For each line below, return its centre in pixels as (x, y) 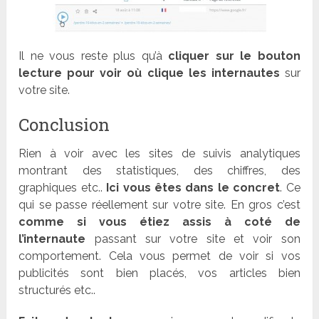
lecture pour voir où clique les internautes (149, 73)
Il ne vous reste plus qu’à (94, 56)
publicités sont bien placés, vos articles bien (159, 273)
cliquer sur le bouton (234, 56)
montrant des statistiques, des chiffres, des (159, 171)
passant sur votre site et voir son (193, 239)
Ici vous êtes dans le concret (193, 188)
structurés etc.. (57, 291)
